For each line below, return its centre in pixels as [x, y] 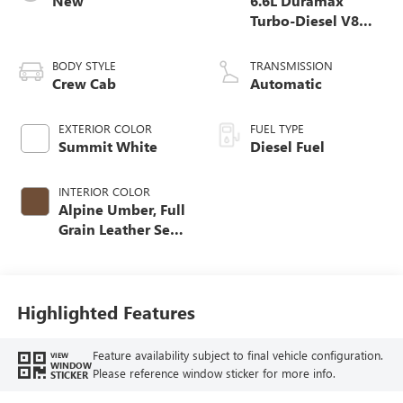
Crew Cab [84, 84]
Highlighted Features [106, 311]
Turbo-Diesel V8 [304, 21]
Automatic [286, 84]
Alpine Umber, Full [121, 210]
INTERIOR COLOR [104, 192]
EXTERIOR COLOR [105, 129]
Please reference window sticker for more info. [214, 373]
